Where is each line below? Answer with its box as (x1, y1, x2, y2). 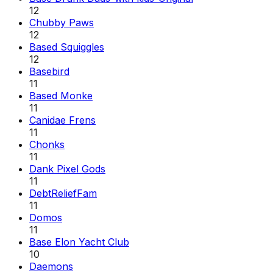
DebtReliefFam (29, 186, 97, 199)
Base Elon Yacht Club (29, 235, 129, 248)
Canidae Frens (29, 113, 96, 126)
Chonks (29, 138, 65, 151)
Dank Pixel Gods (29, 162, 105, 175)
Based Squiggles (29, 40, 104, 53)
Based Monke (29, 89, 93, 102)
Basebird (29, 65, 69, 77)
